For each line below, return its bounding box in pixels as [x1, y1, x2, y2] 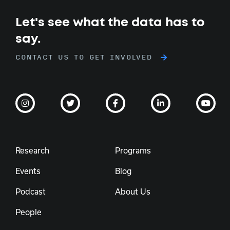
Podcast [15, 186, 46, 196]
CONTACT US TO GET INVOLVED [15, 53, 152, 61]
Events [15, 166, 41, 176]
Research [15, 145, 49, 155]
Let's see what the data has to [15, 16, 205, 29]
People [15, 207, 42, 217]
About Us [115, 186, 150, 196]
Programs [115, 145, 151, 155]
